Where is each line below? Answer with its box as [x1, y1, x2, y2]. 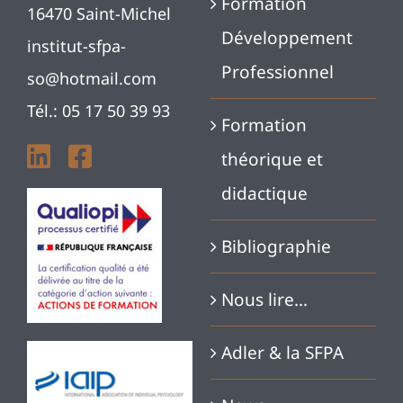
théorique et [220, 147, 323, 171]
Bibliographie [220, 234, 331, 258]
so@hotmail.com [26, 67, 157, 89]
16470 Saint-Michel [26, 2, 171, 24]
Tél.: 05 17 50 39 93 [26, 99, 170, 121]
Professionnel [220, 59, 334, 84]
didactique [220, 181, 308, 205]
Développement [220, 25, 353, 49]
